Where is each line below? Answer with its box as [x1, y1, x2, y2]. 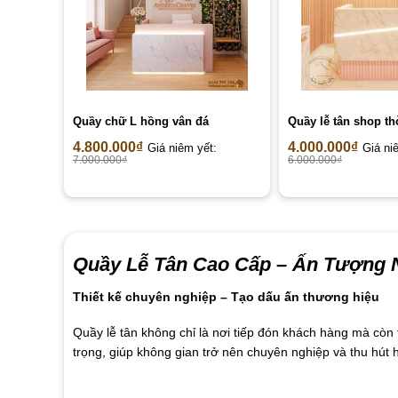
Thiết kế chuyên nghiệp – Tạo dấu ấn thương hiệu [72, 289, 379, 304]
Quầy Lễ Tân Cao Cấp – [72, 252, 292, 275]
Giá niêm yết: [147, 142, 217, 155]
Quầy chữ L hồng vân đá [73, 115, 209, 129]
